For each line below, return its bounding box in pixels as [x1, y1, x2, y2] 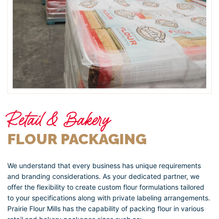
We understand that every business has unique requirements [7, 161, 201, 170]
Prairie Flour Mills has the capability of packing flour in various [7, 204, 204, 213]
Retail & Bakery [7, 107, 110, 132]
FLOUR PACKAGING [7, 130, 147, 148]
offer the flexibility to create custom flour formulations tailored [7, 182, 204, 191]
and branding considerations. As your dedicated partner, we [7, 172, 199, 180]
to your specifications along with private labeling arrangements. [7, 193, 210, 202]
